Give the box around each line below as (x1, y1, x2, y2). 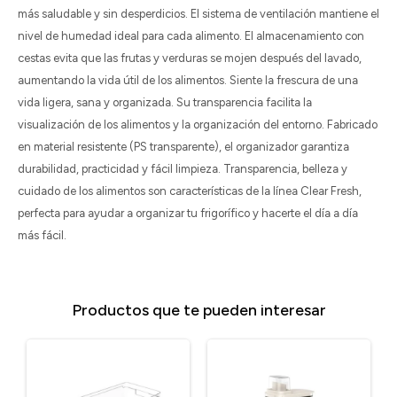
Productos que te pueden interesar (71, 300, 326, 320)
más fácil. (18, 229, 66, 242)
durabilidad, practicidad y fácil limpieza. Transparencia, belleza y (18, 162, 347, 175)
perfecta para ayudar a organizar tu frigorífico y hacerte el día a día (18, 206, 358, 220)
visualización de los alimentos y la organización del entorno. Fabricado (18, 118, 378, 131)
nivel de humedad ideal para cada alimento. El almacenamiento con (18, 29, 364, 43)
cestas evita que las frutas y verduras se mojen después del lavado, (18, 51, 362, 65)
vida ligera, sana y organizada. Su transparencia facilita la (18, 96, 312, 109)
